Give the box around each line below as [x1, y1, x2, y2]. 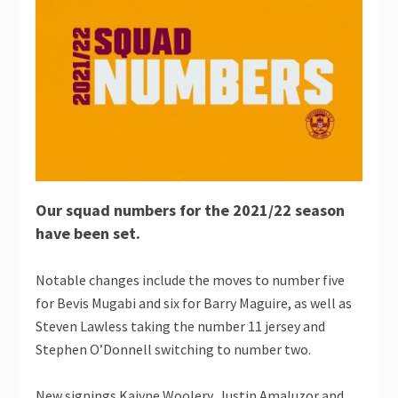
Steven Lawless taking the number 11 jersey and [36, 316, 325, 335]
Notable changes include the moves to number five [36, 270, 345, 289]
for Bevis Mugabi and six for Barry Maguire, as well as [36, 293, 352, 312]
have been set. [36, 222, 140, 243]
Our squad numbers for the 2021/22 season [36, 199, 345, 220]
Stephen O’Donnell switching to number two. [36, 339, 311, 358]
